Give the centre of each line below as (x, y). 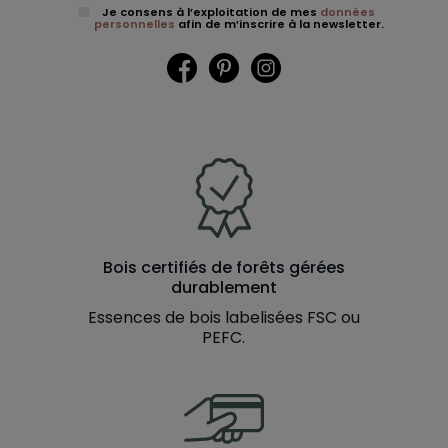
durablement (223, 287)
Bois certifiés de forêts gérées (223, 267)
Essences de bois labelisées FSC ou (223, 317)
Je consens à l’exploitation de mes (211, 11)
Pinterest (275, 62)
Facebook (236, 62)
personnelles (134, 23)
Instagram (322, 62)
